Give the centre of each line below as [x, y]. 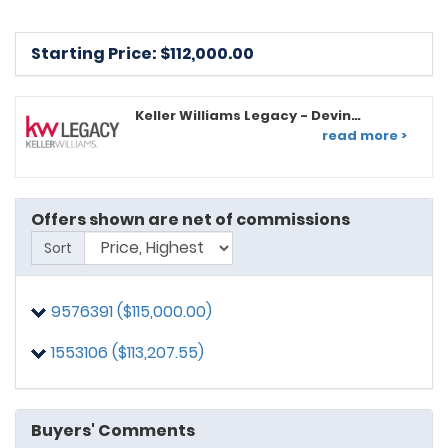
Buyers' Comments [113, 430]
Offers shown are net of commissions [190, 219]
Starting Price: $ [100, 53]
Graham [164, 133]
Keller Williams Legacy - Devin [242, 115]
